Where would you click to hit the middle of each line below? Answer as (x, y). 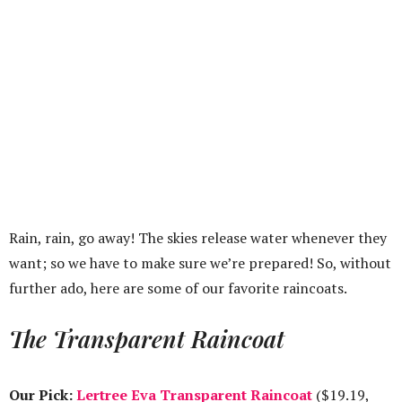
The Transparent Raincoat (147, 339)
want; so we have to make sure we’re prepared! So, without (200, 263)
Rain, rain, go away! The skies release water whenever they (198, 238)
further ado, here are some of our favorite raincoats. (178, 288)
